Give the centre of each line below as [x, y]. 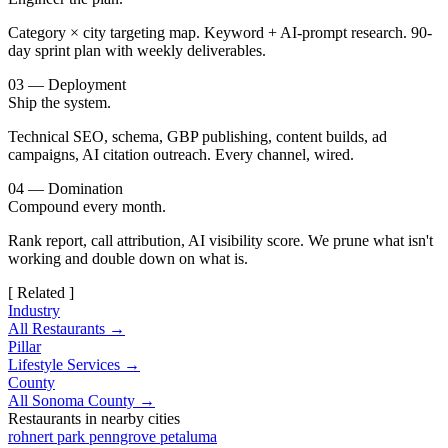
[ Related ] [41, 293]
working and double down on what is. [128, 259]
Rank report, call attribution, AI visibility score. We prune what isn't [220, 241]
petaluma [188, 437]
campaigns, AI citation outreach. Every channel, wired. [181, 155]
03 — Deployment [67, 85]
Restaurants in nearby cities [94, 419]
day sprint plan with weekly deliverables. [137, 51]
